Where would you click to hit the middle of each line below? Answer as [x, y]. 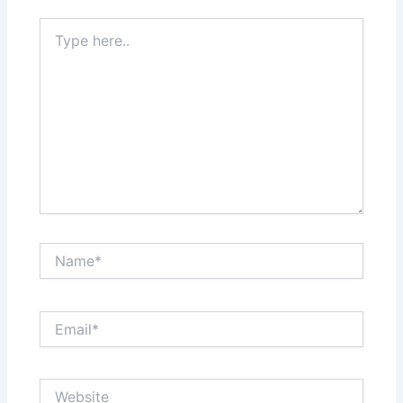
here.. [56, 44]
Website [63, 387]
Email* [58, 318]
